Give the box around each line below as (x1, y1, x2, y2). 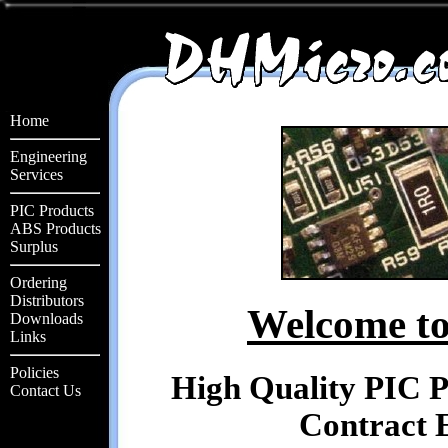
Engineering (10, 148, 87, 165)
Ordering (10, 274, 67, 291)
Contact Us (10, 382, 81, 399)
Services (10, 166, 63, 183)
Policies (10, 364, 59, 381)
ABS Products (10, 220, 101, 237)
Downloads (10, 310, 83, 327)
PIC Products (10, 202, 94, 219)
